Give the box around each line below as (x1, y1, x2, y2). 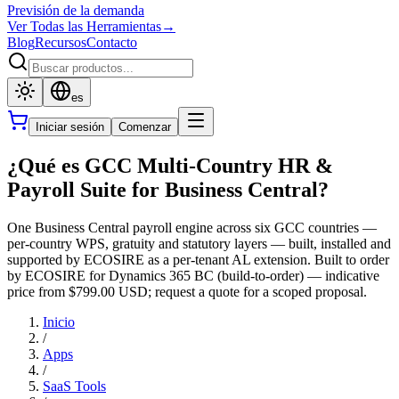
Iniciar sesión (36, 120, 104, 134)
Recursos (35, 35, 86, 50)
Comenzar (118, 120, 171, 134)
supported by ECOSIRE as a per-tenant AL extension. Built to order (7, 251, 389, 267)
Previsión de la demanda (7, 3, 144, 18)
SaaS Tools (43, 378, 106, 394)
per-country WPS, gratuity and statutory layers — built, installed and (7, 235, 391, 251)
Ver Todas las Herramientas (7, 19, 161, 34)
